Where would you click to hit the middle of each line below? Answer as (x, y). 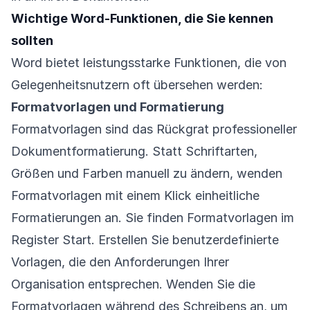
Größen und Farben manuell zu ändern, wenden (147, 173)
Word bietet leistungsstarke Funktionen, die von (149, 63)
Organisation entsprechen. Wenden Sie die (133, 284)
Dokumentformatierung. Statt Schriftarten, (134, 151)
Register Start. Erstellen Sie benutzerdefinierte (145, 240)
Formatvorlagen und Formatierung (118, 107)
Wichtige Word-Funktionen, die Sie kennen (142, 18)
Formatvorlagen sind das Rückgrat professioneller (154, 129)
